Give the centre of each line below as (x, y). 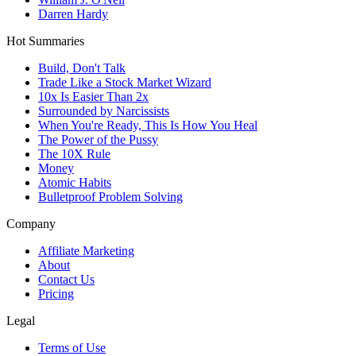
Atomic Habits (75, 183)
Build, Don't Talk (82, 68)
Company (31, 224)
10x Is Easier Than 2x (93, 97)
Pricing (56, 294)
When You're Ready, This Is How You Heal (148, 126)
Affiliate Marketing (86, 251)
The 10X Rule (74, 154)
